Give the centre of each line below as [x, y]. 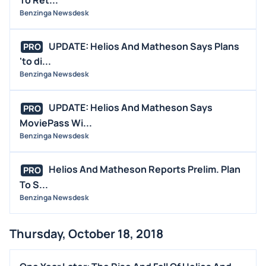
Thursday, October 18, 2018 [86, 233]
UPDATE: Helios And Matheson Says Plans [144, 46]
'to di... [35, 61]
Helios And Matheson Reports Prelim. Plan [145, 170]
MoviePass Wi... [56, 123]
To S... [34, 184]
